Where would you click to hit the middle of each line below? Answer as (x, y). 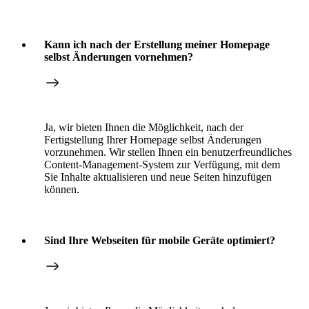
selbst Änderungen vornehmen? (119, 57)
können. (62, 189)
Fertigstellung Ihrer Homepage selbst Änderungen (153, 139)
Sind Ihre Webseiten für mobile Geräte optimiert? (160, 240)
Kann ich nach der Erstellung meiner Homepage (157, 44)
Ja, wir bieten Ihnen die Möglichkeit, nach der (144, 127)
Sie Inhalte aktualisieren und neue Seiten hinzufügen (158, 177)
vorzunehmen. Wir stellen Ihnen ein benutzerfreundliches (168, 152)
